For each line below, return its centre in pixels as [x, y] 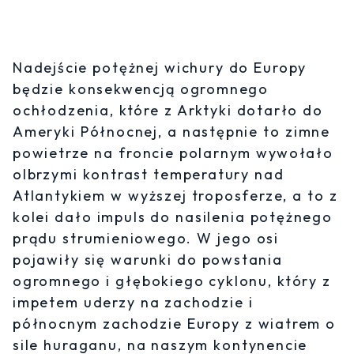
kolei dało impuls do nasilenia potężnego [173, 217]
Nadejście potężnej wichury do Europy [160, 67]
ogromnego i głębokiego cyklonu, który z [172, 281]
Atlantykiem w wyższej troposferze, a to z [175, 195]
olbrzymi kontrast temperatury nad [149, 174]
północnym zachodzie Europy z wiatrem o [175, 323]
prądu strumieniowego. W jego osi [146, 238]
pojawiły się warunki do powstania [148, 259]
